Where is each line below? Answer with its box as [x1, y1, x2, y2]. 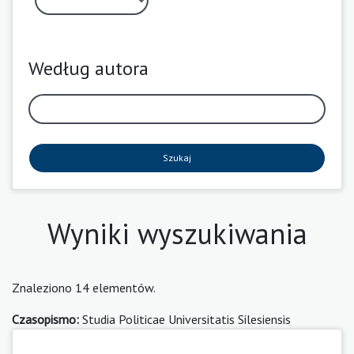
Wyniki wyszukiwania [47, 214, 307, 252]
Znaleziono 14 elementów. [12, 279, 156, 296]
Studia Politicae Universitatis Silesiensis [79, 311, 291, 327]
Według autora [28, 55, 149, 81]
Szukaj [163, 151, 191, 164]
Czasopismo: [12, 311, 79, 327]
